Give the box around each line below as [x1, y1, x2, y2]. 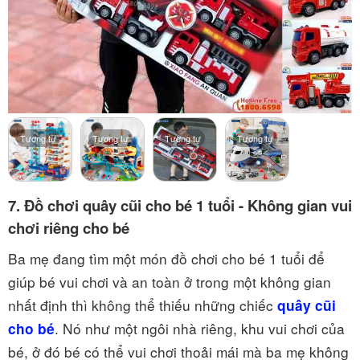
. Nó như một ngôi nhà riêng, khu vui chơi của [55, 317, 345, 338]
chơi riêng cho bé [8, 216, 129, 239]
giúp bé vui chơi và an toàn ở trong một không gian [8, 271, 331, 292]
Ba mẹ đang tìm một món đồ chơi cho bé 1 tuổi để [8, 247, 325, 268]
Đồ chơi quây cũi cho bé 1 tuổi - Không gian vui [24, 194, 352, 216]
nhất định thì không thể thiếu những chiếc [8, 294, 277, 315]
